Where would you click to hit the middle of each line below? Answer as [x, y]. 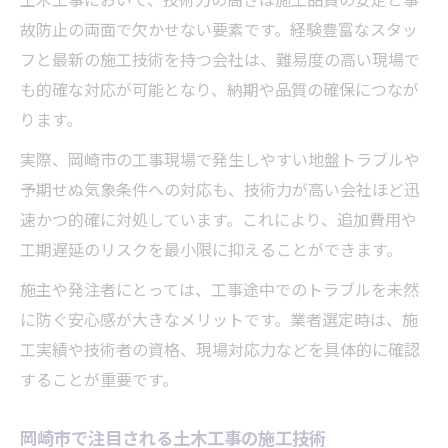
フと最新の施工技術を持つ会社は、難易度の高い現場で [220, 62]
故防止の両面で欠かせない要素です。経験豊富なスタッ [219, 32]
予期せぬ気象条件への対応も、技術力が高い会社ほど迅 [220, 192]
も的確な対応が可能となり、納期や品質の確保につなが [219, 92]
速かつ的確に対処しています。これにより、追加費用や [218, 222]
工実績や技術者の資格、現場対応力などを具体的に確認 [220, 352]
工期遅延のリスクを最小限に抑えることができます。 [211, 252]
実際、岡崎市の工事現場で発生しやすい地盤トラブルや [220, 162]
